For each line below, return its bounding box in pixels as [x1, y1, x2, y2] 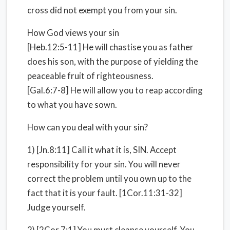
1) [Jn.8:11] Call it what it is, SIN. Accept [27, 144, 177, 155]
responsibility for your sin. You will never [27, 159, 181, 169]
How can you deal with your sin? [27, 122, 148, 132]
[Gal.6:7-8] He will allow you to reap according [27, 85, 203, 95]
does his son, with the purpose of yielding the [27, 56, 198, 67]
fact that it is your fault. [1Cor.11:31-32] [27, 187, 182, 198]
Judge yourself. [27, 202, 86, 213]
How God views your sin [27, 27, 119, 38]
